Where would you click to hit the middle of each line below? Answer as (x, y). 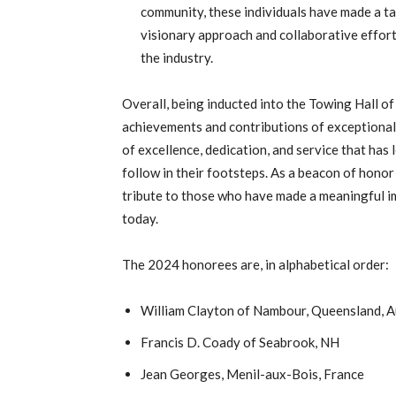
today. (140, 218)
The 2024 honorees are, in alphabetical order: (255, 264)
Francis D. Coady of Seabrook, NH (240, 342)
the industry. (177, 57)
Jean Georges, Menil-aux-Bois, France (252, 374)
